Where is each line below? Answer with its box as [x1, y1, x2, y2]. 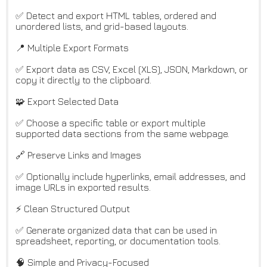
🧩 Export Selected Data [15, 96, 119, 107]
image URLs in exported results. [15, 182, 151, 193]
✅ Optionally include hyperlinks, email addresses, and [15, 171, 246, 182]
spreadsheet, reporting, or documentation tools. [15, 235, 221, 247]
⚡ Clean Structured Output [15, 203, 130, 215]
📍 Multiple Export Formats [15, 42, 129, 54]
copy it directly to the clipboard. [15, 74, 151, 86]
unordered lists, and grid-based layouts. [15, 21, 188, 32]
